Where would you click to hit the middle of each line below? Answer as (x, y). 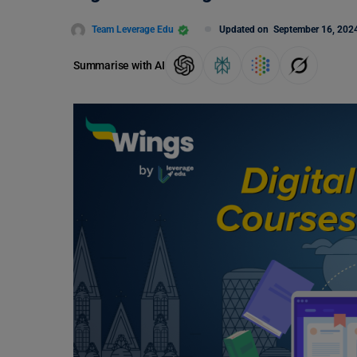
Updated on (246, 29)
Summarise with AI (119, 65)
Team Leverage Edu (133, 29)
